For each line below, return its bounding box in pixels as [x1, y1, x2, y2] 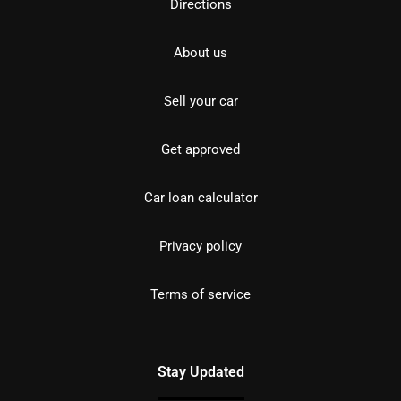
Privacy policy [159, 237, 242, 254]
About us [174, 44, 227, 61]
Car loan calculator [143, 189, 258, 206]
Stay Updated [157, 363, 244, 380]
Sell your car [163, 92, 238, 109]
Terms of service [150, 286, 251, 303]
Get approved [161, 141, 240, 158]
